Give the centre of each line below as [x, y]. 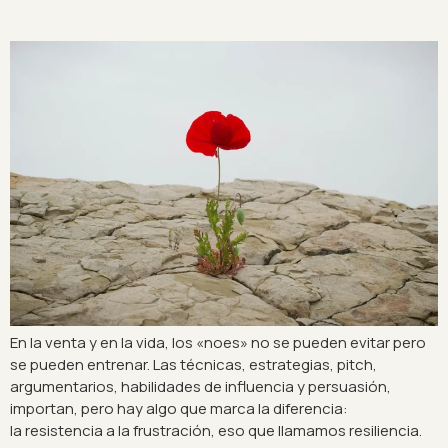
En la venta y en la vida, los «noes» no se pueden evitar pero [218, 342]
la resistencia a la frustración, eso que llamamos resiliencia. [216, 430]
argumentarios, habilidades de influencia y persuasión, [200, 386]
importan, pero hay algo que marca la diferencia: [179, 408]
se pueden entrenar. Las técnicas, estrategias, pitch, [193, 364]
